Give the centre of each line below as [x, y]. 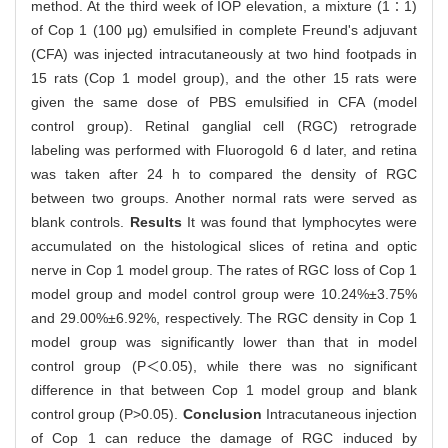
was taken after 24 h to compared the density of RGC [224, 173]
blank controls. [80, 221]
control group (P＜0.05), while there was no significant [224, 365]
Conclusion [224, 413]
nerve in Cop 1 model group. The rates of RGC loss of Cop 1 [224, 269]
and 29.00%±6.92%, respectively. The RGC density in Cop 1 [224, 317]
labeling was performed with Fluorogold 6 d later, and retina [224, 149]
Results [158, 221]
